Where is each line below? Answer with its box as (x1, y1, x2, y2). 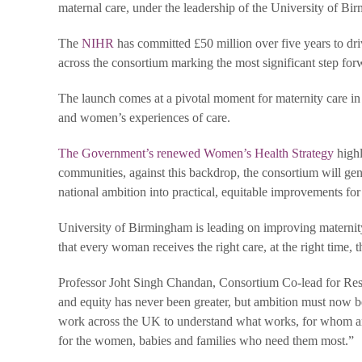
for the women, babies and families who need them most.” (58, 333, 354, 347)
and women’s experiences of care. (58, 110, 230, 124)
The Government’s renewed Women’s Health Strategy (58, 145, 334, 160)
